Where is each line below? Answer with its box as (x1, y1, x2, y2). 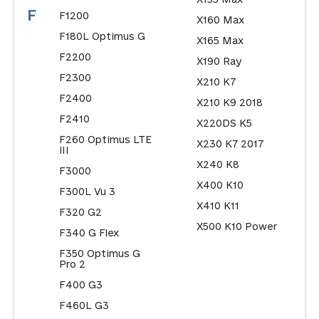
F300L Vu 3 (58, 186, 115, 197)
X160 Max (196, 14, 244, 26)
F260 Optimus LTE (58, 134, 152, 145)
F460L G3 (58, 300, 109, 311)
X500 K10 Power (196, 221, 277, 232)
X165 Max (196, 35, 244, 46)
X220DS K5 (196, 117, 252, 129)
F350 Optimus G (58, 248, 140, 259)
